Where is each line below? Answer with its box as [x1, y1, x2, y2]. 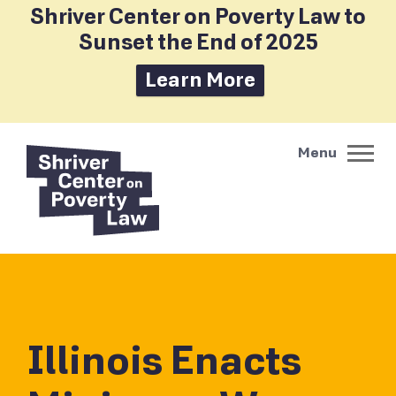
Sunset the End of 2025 [78, 30, 318, 56]
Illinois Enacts [27, 338, 301, 385]
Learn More [145, 68, 255, 92]
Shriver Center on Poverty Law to [30, 4, 366, 30]
